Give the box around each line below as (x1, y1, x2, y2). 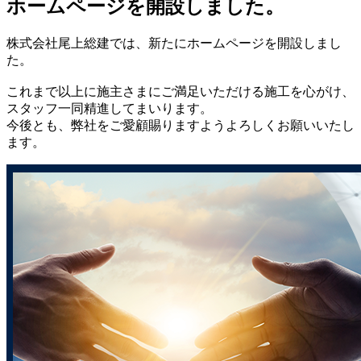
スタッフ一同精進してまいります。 (6, 101, 213, 115)
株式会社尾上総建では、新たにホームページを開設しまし (6, 35, 342, 50)
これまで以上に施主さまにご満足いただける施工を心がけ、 (6, 84, 355, 98)
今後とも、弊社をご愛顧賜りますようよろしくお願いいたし (6, 118, 355, 132)
